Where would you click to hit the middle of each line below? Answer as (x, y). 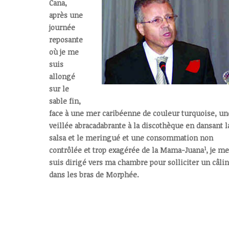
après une (66, 15)
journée (62, 27)
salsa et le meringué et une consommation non (131, 138)
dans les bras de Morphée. (94, 174)
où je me (64, 52)
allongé (62, 76)
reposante (66, 39)
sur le (59, 88)
